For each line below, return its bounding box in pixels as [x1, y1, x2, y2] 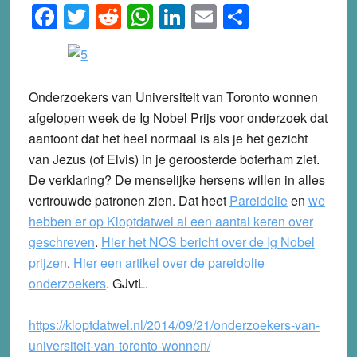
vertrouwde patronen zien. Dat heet [28, 191, 229, 210]
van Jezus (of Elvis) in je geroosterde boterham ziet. [28, 150, 320, 169]
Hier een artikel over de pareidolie [73, 253, 265, 273]
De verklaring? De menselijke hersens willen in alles [28, 171, 325, 190]
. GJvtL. [105, 274, 148, 293]
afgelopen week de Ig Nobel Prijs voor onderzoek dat [28, 108, 328, 127]
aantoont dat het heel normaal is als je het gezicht [28, 129, 308, 148]
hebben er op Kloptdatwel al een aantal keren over [28, 212, 313, 231]
